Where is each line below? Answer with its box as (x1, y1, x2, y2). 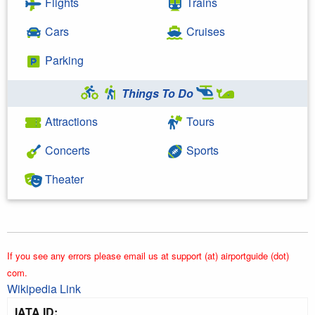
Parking (42, 51, 84, 68)
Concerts (42, 141, 90, 158)
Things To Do (119, 84, 196, 101)
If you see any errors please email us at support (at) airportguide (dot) (7, 248, 289, 262)
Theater (42, 170, 84, 187)
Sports (184, 141, 219, 158)
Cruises (184, 22, 225, 39)
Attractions (42, 112, 98, 129)
